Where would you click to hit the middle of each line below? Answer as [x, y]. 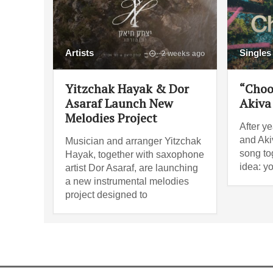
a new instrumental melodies [127, 181]
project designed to [106, 194]
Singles [255, 52]
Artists [80, 52]
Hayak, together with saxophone [135, 154]
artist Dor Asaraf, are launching [132, 168]
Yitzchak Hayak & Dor [127, 88]
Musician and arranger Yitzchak [133, 141]
